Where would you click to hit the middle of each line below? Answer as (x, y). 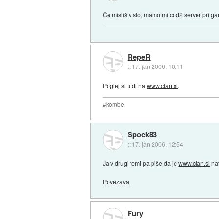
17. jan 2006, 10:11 (157, 66)
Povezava (116, 182)
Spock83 (142, 135)
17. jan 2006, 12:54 (157, 144)
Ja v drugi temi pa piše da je (141, 163)
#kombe (114, 104)
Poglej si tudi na (125, 85)
